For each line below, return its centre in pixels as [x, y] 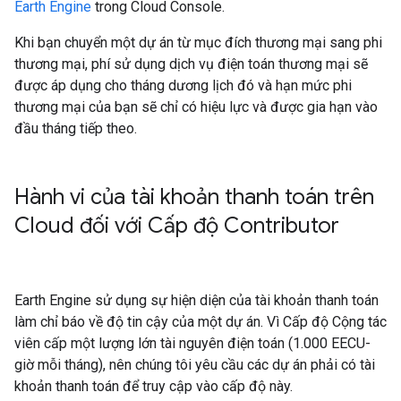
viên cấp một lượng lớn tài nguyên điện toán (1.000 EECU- [192, 343]
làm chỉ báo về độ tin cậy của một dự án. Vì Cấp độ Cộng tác [200, 322]
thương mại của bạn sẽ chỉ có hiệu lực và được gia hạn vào [196, 107]
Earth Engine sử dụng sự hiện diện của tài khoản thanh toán [196, 300]
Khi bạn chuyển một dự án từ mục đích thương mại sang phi [198, 43]
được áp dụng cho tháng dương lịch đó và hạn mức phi [183, 85]
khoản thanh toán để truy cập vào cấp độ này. [154, 386]
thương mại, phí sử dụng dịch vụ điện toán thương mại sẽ [191, 64]
